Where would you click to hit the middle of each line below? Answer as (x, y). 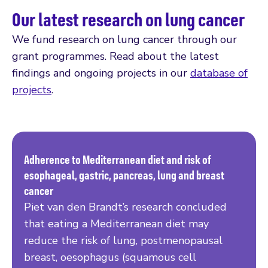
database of (219, 73)
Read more (63, 179)
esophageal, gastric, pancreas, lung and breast (124, 175)
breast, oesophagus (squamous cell (110, 258)
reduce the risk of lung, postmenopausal (123, 241)
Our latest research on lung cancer (128, 19)
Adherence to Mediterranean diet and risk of (118, 160)
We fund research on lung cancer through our (124, 40)
